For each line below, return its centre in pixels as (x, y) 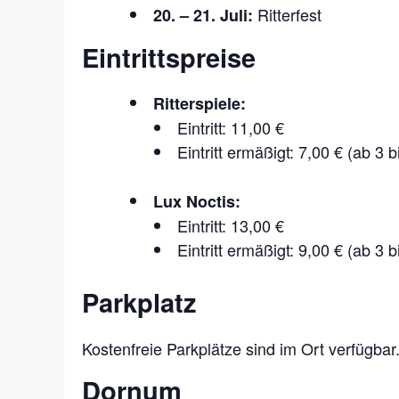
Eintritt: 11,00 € (231, 128)
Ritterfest (287, 14)
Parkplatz (139, 302)
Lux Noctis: (197, 202)
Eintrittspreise (169, 57)
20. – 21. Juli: (203, 15)
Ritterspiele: (199, 104)
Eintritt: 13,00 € (231, 226)
